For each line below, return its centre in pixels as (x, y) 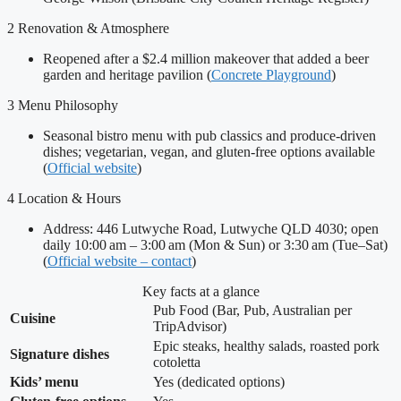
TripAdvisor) (190, 327)
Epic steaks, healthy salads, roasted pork (266, 346)
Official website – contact (119, 261)
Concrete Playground (271, 75)
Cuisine (33, 319)
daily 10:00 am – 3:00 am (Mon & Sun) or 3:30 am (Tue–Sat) (215, 245)
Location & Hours (69, 199)
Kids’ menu (44, 382)
